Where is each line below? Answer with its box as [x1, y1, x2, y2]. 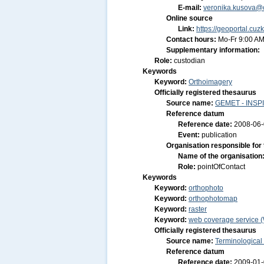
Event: [178, 131, 202, 139]
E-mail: [178, 4, 203, 12]
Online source [166, 14, 213, 22]
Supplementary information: [166, 46, 260, 54]
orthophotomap [189, 194, 237, 203]
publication [202, 131, 237, 139]
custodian [174, 57, 205, 65]
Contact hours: [166, 35, 218, 44]
